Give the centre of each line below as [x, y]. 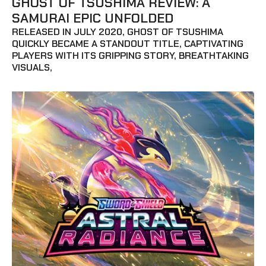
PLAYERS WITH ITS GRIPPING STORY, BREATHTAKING [130, 56]
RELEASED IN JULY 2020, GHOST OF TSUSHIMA [118, 32]
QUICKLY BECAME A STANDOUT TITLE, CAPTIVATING [128, 44]
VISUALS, [32, 67]
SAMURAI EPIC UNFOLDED [93, 18]
